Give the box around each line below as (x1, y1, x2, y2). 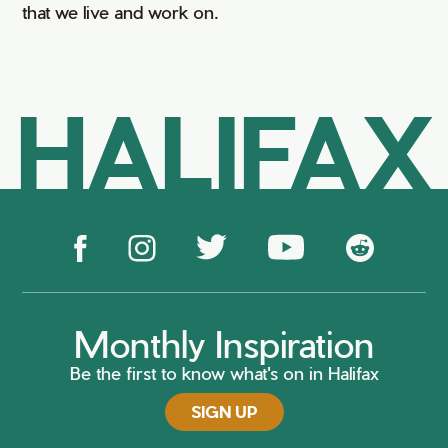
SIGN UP (190, 402, 258, 422)
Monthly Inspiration (74, 321, 374, 366)
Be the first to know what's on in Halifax (69, 362, 379, 384)
